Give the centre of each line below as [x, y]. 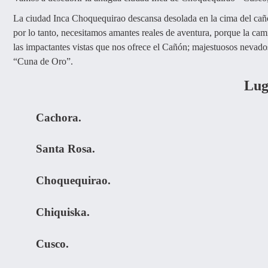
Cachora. [59, 117]
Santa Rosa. [66, 149]
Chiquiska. [63, 212]
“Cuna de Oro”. [43, 61]
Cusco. [53, 243]
